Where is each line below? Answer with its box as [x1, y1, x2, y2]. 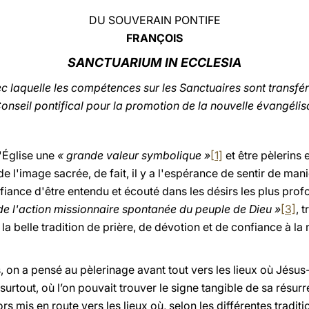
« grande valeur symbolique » [57, 148, 210, 162]
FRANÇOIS [126, 31, 183, 45]
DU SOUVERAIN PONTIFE [88, 13, 221, 27]
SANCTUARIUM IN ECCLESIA [68, 55, 241, 70]
